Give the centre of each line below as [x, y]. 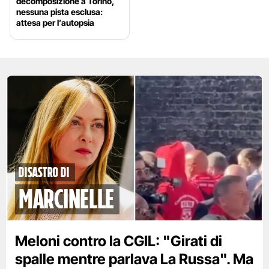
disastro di [44, 173]
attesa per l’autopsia [55, 23]
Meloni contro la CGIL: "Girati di [119, 241]
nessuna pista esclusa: [59, 12]
